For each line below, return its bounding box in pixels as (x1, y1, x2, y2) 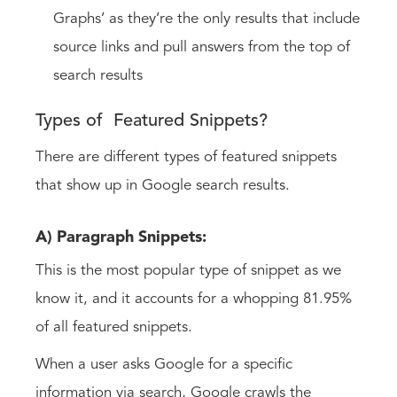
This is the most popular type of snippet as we (35, 262, 341, 278)
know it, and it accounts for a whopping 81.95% (35, 291, 352, 307)
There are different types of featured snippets (35, 149, 337, 165)
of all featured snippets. (35, 319, 197, 335)
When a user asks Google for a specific (35, 356, 292, 372)
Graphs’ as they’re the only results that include (53, 11, 360, 27)
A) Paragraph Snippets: (35, 229, 211, 245)
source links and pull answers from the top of (53, 39, 350, 55)
